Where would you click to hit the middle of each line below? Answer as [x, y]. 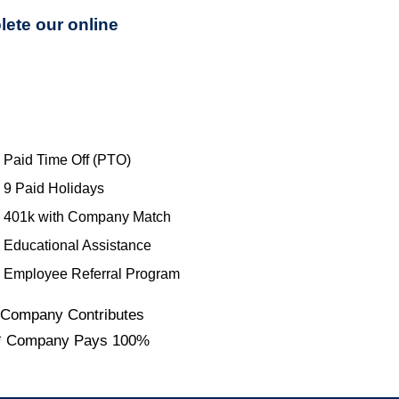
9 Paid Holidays [53, 189]
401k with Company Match [87, 217]
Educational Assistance [77, 246]
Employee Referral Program [91, 274]
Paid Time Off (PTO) [67, 160]
